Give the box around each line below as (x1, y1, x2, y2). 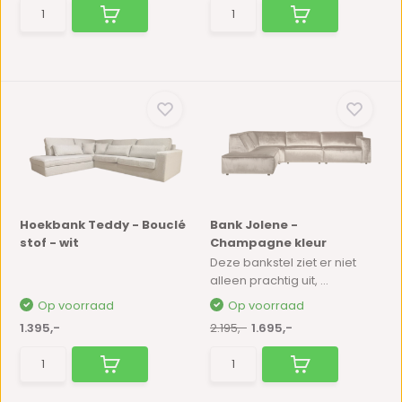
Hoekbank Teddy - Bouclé (20, 216, 187, 233)
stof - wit (20, 234, 80, 251)
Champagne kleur (210, 234, 327, 251)
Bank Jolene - (210, 216, 298, 233)
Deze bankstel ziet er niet (210, 254, 356, 271)
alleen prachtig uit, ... (210, 272, 328, 289)
